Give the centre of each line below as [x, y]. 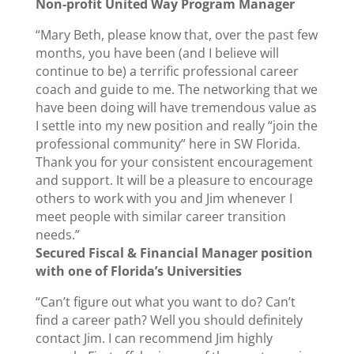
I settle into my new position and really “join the [176, 126]
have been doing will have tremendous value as [176, 107]
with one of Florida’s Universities [138, 271]
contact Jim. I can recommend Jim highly [154, 338]
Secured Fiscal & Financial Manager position [174, 253]
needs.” [57, 235]
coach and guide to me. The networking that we [176, 89]
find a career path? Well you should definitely [169, 320]
